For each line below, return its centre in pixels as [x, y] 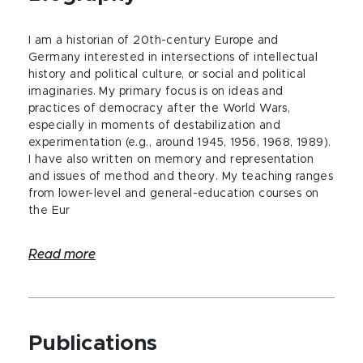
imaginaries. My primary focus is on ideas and [156, 92]
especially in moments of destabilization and [155, 126]
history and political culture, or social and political [167, 75]
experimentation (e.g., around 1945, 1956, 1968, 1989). [180, 143]
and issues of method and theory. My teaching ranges [181, 177]
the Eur [49, 211]
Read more [62, 254]
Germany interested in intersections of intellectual [173, 58]
